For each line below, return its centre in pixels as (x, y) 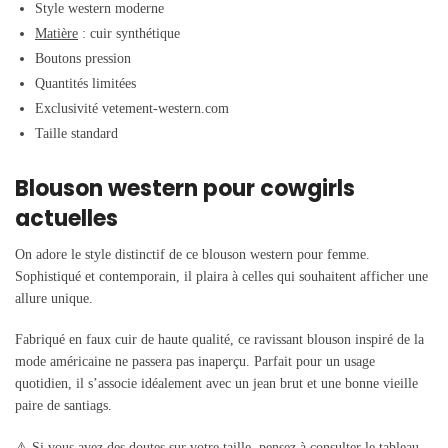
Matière (56, 34)
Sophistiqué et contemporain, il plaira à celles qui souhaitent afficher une (221, 276)
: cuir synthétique (129, 34)
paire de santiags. (63, 406)
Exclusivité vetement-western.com (132, 109)
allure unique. (54, 298)
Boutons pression (83, 59)
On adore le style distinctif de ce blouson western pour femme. (192, 254)
